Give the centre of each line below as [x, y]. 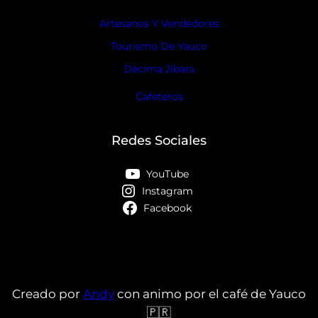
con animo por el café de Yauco [210, 294]
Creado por [48, 294]
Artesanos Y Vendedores [159, 24]
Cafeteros [159, 97]
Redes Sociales [159, 140]
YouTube [168, 174]
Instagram [168, 191]
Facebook [168, 208]
